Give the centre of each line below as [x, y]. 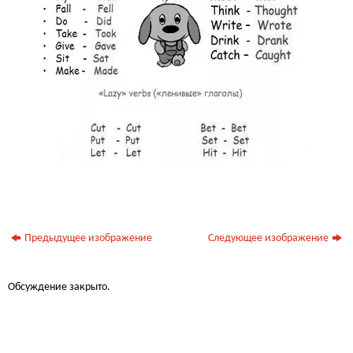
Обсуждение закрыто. [59, 287]
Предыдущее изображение [89, 238]
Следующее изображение [268, 238]
